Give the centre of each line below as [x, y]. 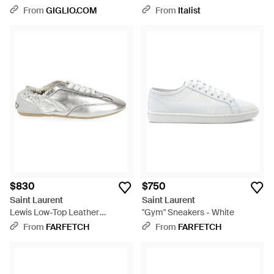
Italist [189, 10]
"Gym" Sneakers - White [188, 212]
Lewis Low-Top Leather [55, 212]
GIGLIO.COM [71, 10]
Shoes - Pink [166, 8]
